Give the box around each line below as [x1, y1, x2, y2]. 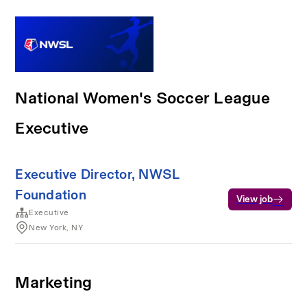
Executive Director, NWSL [15, 163, 180, 184]
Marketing [15, 269, 93, 295]
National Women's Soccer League [15, 84, 270, 110]
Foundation [15, 184, 86, 205]
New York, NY [29, 221, 84, 234]
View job [236, 193, 273, 205]
